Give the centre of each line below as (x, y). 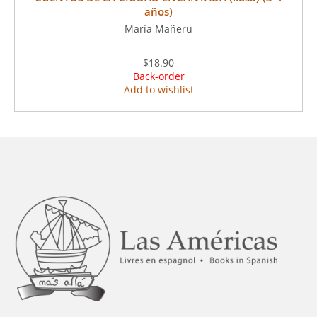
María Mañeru (158, 29)
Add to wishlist (158, 90)
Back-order (158, 76)
